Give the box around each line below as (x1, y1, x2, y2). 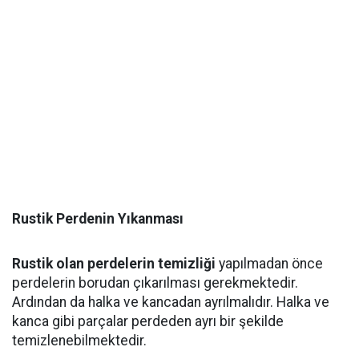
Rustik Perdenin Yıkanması (12, 211, 184, 227)
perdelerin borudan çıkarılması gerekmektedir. (12, 275, 298, 291)
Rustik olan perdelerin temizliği (12, 256, 216, 272)
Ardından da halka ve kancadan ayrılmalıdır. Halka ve (12, 294, 329, 310)
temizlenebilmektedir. (12, 333, 147, 349)
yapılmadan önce (216, 256, 323, 272)
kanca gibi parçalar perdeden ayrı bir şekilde (12, 313, 284, 329)
